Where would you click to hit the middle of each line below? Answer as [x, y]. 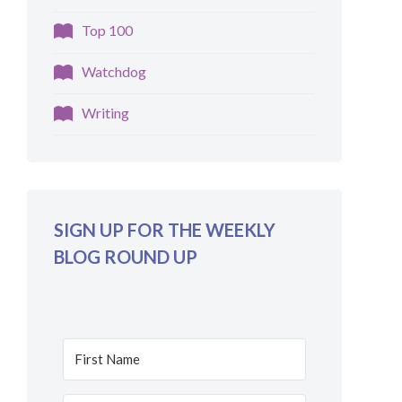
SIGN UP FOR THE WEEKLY [165, 230]
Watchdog [114, 71]
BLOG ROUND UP [126, 257]
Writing [106, 112]
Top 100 [108, 30]
